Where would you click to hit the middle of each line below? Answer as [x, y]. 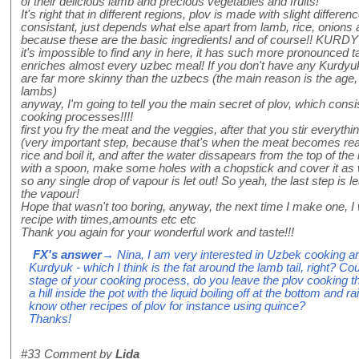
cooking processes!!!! [77, 117]
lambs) [39, 92]
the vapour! [50, 194]
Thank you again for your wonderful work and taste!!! [157, 233]
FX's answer [67, 255]
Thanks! [50, 319]
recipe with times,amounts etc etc [109, 220]
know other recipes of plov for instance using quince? [167, 307]
